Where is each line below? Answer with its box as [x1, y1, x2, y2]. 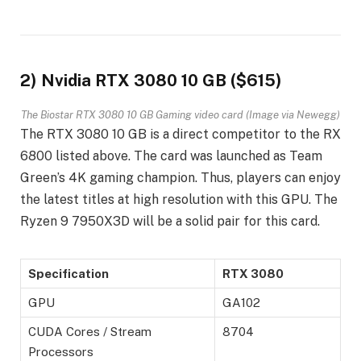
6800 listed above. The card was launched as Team [20, 147, 322, 164]
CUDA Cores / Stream [28, 324, 151, 338]
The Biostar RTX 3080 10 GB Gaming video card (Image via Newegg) [21, 107, 340, 121]
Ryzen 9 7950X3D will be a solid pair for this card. [20, 213, 320, 229]
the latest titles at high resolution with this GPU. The [20, 191, 338, 207]
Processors [28, 344, 93, 359]
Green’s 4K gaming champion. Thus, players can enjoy [20, 169, 341, 185]
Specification [28, 266, 109, 280]
